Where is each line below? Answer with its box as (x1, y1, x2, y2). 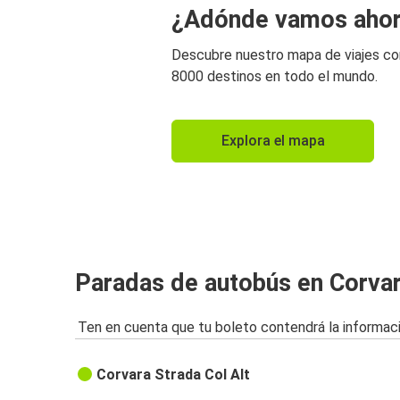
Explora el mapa (221, 132, 325, 150)
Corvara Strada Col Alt (96, 366, 251, 384)
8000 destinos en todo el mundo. (171, 68, 378, 86)
